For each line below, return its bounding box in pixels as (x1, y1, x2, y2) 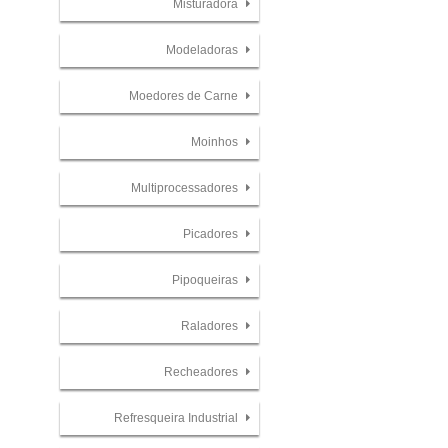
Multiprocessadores (130, 181, 241, 196)
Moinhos (190, 135, 241, 150)
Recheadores (163, 364, 241, 379)
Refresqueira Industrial (113, 410, 241, 425)
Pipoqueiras (171, 272, 241, 287)
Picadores (182, 226, 241, 241)
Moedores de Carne (128, 89, 241, 104)
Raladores (180, 318, 241, 333)
